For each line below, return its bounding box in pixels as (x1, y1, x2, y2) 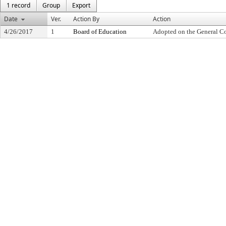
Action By (73, 15, 99, 23)
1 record (7, 1, 30, 10)
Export (72, 1, 90, 10)
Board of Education (73, 28, 127, 35)
